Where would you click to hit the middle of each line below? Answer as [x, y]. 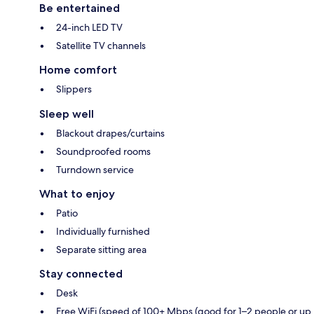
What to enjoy [77, 193]
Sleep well [67, 114]
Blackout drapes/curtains [110, 133]
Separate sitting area [101, 249]
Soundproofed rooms [103, 151]
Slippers [74, 89]
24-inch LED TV [89, 27]
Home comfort [78, 69]
